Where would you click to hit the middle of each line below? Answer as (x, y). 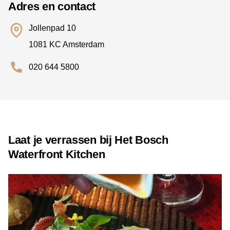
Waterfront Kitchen (57, 155)
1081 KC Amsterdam (66, 45)
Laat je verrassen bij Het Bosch (88, 140)
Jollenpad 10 (52, 28)
